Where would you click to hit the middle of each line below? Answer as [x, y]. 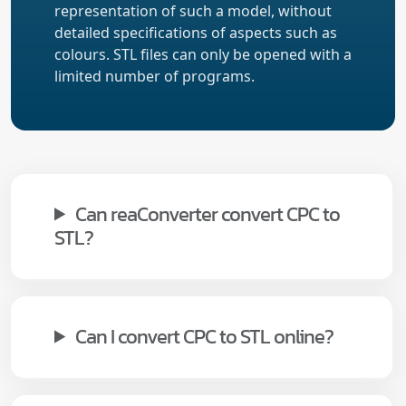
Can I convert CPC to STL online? [205, 336]
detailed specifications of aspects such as [196, 32]
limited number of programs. [155, 76]
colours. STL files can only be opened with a [203, 54]
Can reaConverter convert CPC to [208, 214]
